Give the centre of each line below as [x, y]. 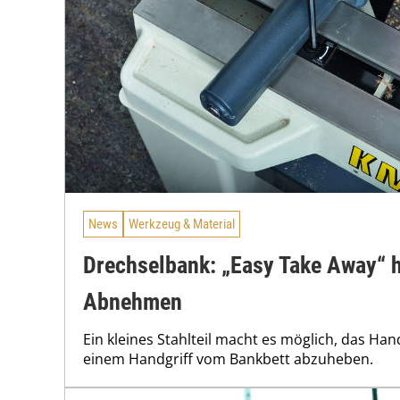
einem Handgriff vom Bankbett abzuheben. [228, 358]
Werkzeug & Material [182, 224]
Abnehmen [133, 301]
